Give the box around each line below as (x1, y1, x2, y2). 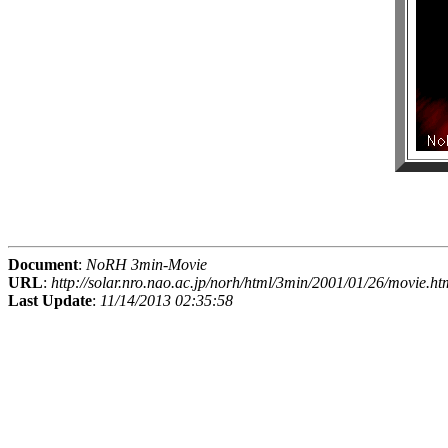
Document (8, 256, 78, 274)
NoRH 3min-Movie (86, 256, 207, 274)
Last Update (8, 292, 92, 310)
